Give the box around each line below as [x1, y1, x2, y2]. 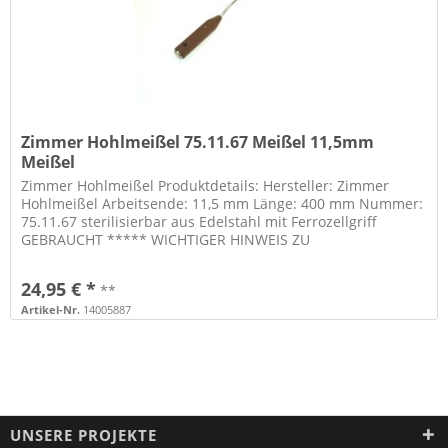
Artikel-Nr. [21, 302, 81, 318]
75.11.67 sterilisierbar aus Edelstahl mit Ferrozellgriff [21, 212, 378, 232]
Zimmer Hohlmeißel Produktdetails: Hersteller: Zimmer [21, 176, 390, 196]
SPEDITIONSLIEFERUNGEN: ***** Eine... [21, 248, 288, 268]
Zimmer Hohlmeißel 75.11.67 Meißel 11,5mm [21, 131, 375, 154]
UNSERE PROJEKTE [10, 424, 157, 445]
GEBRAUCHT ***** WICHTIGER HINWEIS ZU [21, 230, 311, 250]
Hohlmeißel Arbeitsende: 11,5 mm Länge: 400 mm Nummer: [21, 194, 424, 214]
